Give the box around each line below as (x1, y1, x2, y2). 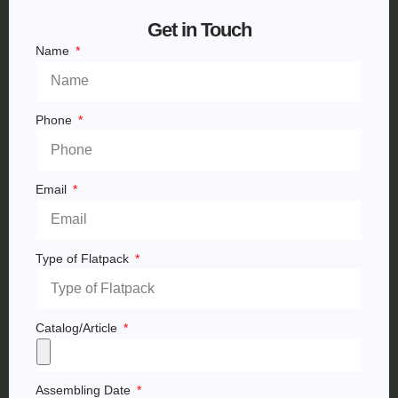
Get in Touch (147, 18, 251, 41)
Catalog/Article (36, 320, 121, 335)
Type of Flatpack (36, 251, 132, 266)
